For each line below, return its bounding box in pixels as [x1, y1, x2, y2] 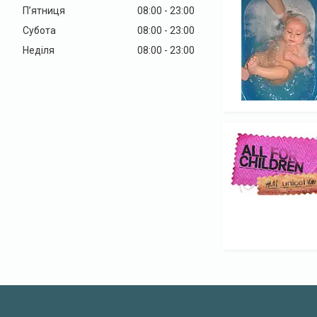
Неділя [23, 44, 54, 56]
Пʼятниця [23, 4, 65, 16]
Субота [23, 24, 56, 36]
